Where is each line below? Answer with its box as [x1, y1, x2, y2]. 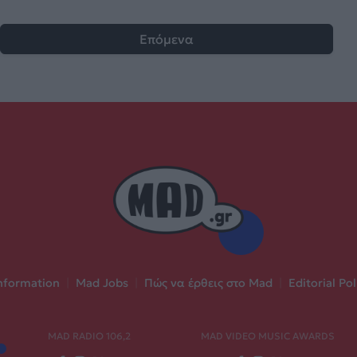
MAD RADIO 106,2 [48, 330, 131, 343]
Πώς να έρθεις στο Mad [143, 276, 273, 291]
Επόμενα [139, 30, 194, 47]
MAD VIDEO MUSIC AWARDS [201, 330, 335, 343]
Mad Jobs [75, 276, 128, 291]
